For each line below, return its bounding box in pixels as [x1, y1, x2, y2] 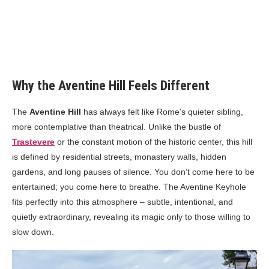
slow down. [12, 227, 54, 237]
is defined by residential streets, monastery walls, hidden [12, 152, 226, 162]
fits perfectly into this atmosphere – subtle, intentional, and [12, 197, 233, 207]
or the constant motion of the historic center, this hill [55, 137, 252, 147]
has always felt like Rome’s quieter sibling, [81, 107, 243, 117]
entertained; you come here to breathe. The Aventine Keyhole [12, 182, 246, 192]
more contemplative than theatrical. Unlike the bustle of [12, 122, 221, 132]
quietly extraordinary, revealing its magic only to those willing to [12, 212, 250, 222]
